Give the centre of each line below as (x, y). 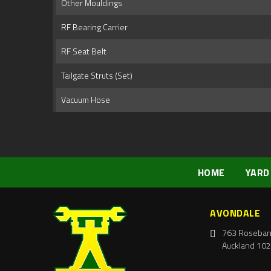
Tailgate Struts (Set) (95, 76)
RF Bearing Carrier (93, 27)
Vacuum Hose (84, 100)
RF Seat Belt (82, 51)
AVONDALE (235, 213)
